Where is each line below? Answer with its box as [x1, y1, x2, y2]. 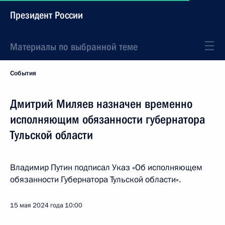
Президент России [10, 9, 83, 21]
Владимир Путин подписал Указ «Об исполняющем [10, 162, 202, 173]
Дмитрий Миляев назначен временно [10, 97, 192, 111]
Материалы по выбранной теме [10, 41, 138, 53]
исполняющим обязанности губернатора [10, 113, 205, 127]
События [10, 69, 36, 78]
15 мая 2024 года [10, 201, 63, 210]
